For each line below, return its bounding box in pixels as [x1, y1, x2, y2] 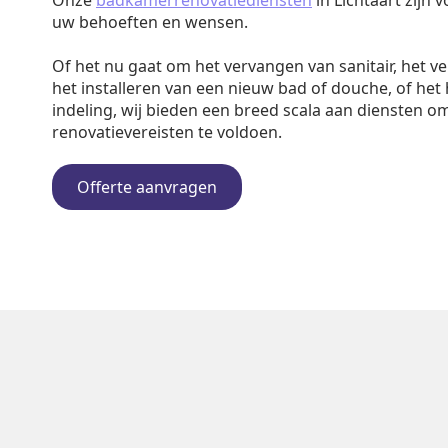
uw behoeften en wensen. [52, 11, 248, 33]
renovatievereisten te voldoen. [52, 121, 282, 143]
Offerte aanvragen [77, 176, 217, 198]
